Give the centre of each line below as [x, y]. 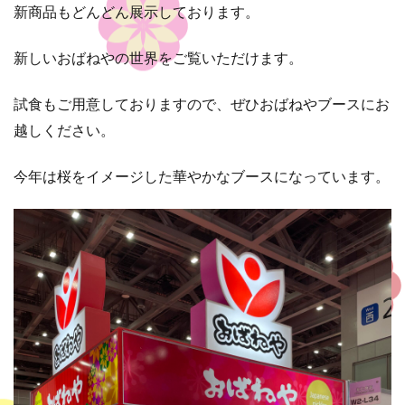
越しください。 [64, 129]
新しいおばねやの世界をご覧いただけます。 [158, 57]
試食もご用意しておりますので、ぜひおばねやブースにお [202, 103]
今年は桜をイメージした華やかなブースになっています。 [202, 175]
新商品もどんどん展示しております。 [137, 11]
